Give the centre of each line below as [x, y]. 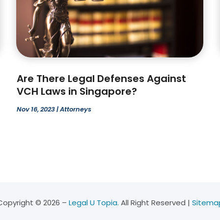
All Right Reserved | [155, 202]
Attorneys [76, 109]
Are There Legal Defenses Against [102, 78]
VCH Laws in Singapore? [77, 91]
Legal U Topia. [94, 202]
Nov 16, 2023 [36, 109]
